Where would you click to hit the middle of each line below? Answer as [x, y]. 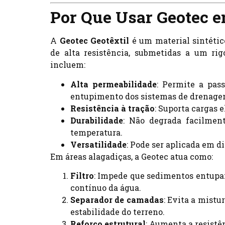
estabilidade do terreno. [118, 211]
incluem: [68, 65]
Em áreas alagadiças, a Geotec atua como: [132, 156]
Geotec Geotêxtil [94, 41]
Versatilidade [98, 144]
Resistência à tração [113, 108]
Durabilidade [97, 120]
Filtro [82, 175]
